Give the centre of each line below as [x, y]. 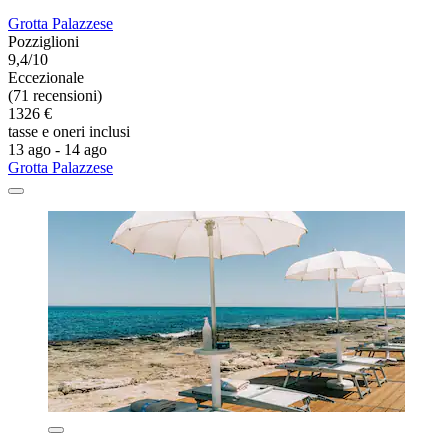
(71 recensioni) [55, 96]
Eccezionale [46, 78]
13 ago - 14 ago [57, 150]
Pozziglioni [43, 42]
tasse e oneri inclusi [69, 132]
